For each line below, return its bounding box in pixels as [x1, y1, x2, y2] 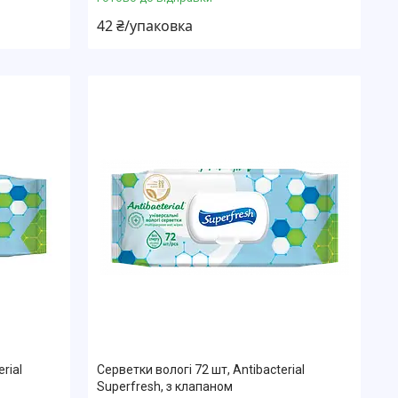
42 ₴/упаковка [97, 16, 194, 36]
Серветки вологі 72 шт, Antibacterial [97, 362, 306, 377]
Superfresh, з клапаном [97, 378, 234, 394]
